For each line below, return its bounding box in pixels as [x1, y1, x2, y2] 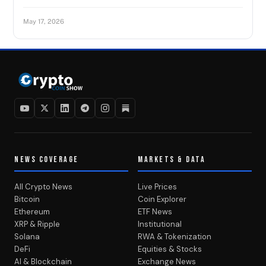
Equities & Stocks [138, 244, 202, 254]
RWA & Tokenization [138, 232, 211, 242]
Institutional [138, 219, 182, 229]
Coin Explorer [138, 194, 186, 204]
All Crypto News [14, 182, 72, 192]
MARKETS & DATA [138, 154, 206, 164]
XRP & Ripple [14, 219, 60, 229]
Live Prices [138, 182, 177, 192]
